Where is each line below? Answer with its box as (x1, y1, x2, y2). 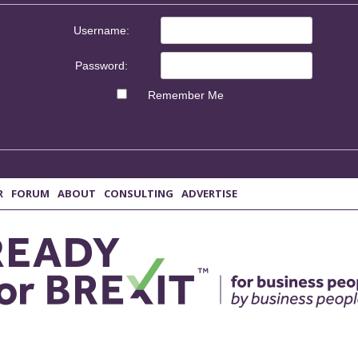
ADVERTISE (181, 186, 237, 201)
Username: (74, 23, 129, 37)
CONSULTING (104, 186, 173, 201)
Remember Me (148, 88, 224, 101)
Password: (75, 58, 128, 72)
